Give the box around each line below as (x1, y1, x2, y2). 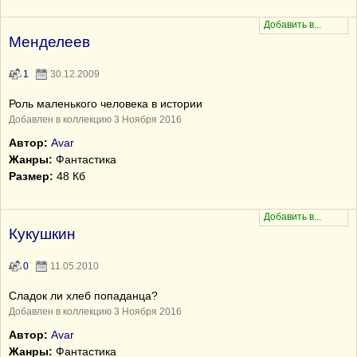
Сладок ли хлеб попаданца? (9, 289, 158, 302)
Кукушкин (9, 226, 76, 242)
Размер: (9, 170, 53, 182)
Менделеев (9, 33, 90, 50)
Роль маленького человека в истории (9, 97, 202, 110)
